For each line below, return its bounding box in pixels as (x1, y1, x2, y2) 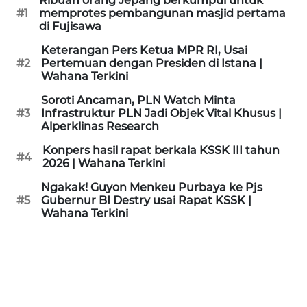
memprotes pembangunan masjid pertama (39, 7, 286, 20)
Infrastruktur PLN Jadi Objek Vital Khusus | (41, 107, 282, 120)
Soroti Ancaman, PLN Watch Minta (41, 94, 236, 107)
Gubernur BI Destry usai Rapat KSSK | (41, 194, 251, 207)
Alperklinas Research (41, 120, 159, 133)
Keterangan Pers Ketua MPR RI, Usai (41, 44, 247, 57)
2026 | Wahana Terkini (42, 157, 165, 170)
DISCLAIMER (19, 175, 70, 187)
